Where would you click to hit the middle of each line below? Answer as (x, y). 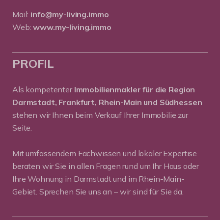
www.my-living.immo (72, 27)
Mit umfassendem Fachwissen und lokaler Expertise (105, 153)
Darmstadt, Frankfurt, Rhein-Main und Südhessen (107, 102)
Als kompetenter (43, 89)
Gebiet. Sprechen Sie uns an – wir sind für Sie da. (98, 192)
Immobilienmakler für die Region (135, 89)
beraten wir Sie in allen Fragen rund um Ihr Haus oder (106, 166)
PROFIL (33, 63)
